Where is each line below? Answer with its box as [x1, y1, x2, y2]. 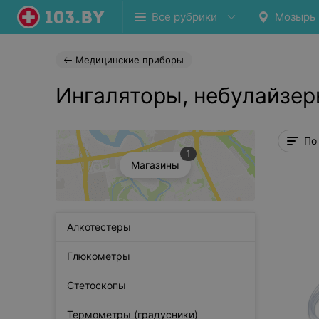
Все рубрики [152, 10, 217, 23]
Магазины [131, 159, 179, 171]
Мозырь [275, 10, 315, 23]
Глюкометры [67, 250, 130, 262]
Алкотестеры [67, 221, 131, 233]
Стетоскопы [67, 279, 126, 291]
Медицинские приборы [75, 54, 184, 66]
